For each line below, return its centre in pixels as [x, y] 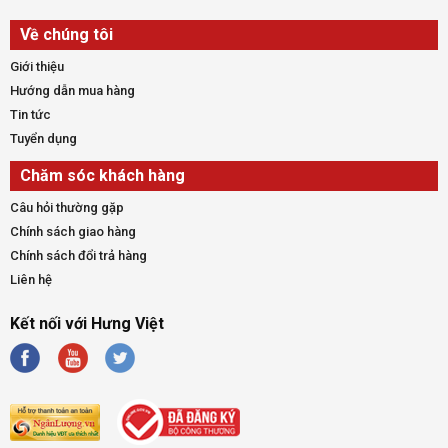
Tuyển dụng [43, 138]
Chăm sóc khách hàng [102, 175]
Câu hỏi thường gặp [67, 207]
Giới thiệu [37, 66]
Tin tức [30, 114]
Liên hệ [31, 279]
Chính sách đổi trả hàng [78, 255]
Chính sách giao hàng [73, 231]
